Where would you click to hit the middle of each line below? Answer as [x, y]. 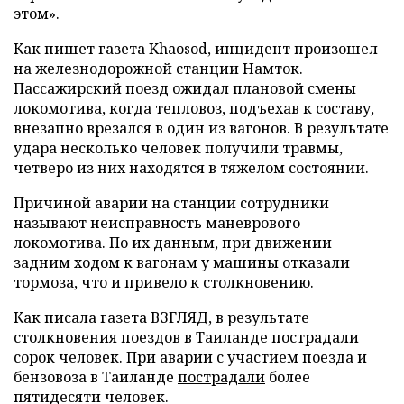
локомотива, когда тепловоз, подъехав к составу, [194, 108]
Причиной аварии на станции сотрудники [171, 203]
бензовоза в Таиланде [96, 377]
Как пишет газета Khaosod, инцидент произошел [196, 49]
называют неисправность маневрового [157, 223]
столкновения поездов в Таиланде [142, 337]
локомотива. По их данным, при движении [173, 243]
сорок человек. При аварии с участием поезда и [190, 357]
